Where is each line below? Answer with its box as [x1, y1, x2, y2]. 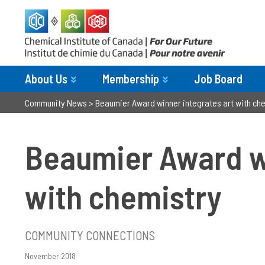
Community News [25, 97, 87, 108]
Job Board [194, 72, 243, 86]
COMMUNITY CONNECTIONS [25, 228, 155, 243]
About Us [25, 72, 67, 86]
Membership [102, 72, 159, 86]
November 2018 [25, 251, 76, 261]
